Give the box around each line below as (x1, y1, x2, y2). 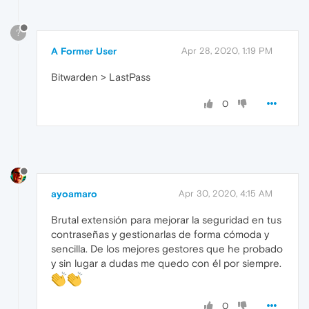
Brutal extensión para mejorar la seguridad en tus (51, 214, 281, 226)
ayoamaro (51, 188, 97, 200)
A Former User (51, 45, 117, 57)
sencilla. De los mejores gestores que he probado (51, 243, 283, 255)
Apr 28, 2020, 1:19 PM (181, 45, 272, 56)
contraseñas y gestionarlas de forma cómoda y (51, 228, 269, 241)
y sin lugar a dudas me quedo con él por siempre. (51, 257, 281, 270)
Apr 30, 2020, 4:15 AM (179, 188, 272, 199)
